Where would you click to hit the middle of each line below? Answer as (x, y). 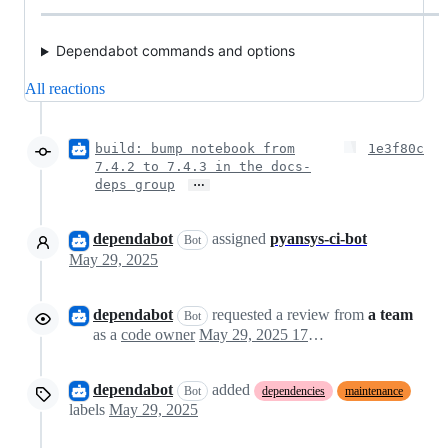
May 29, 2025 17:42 (316, 334)
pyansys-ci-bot (318, 239)
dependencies (293, 391)
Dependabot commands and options (175, 51)
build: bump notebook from (195, 149)
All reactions (65, 89)
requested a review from (288, 314)
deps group (135, 185)
